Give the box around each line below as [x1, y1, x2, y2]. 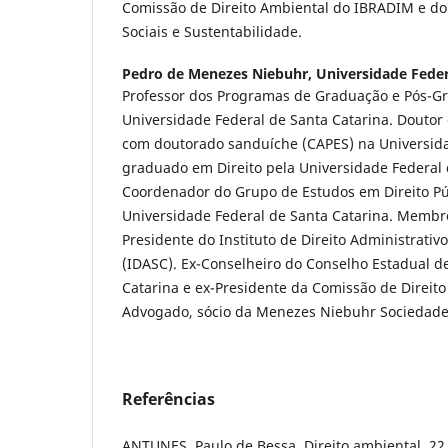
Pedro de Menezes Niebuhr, [122, 64, 316, 84]
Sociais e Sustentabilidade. [122, 22, 302, 42]
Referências [122, 388, 215, 411]
